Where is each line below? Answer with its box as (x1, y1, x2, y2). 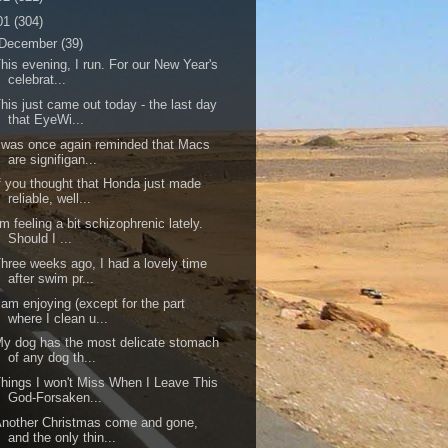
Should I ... (8, 231, 73, 246)
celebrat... (8, 72, 67, 87)
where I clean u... (8, 310, 109, 326)
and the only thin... (8, 429, 117, 445)
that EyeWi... (8, 111, 85, 127)
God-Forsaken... (8, 390, 103, 405)
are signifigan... (8, 151, 98, 167)
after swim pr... (8, 270, 95, 286)
